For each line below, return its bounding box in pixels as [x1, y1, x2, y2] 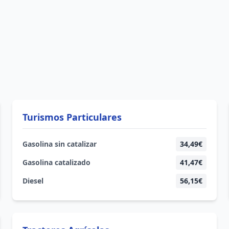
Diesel [22, 176, 43, 186]
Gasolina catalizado [22, 157, 90, 167]
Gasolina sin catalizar [22, 139, 97, 149]
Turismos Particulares [22, 111, 122, 123]
